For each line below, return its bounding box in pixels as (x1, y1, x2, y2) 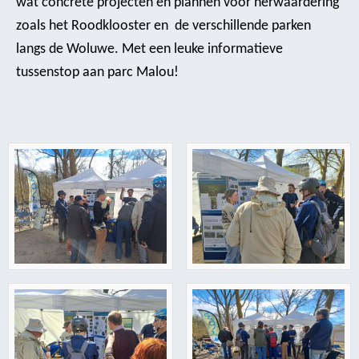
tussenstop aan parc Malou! (16, 64, 179, 80)
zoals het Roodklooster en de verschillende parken (16, 18, 311, 34)
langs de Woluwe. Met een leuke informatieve (16, 41, 283, 57)
